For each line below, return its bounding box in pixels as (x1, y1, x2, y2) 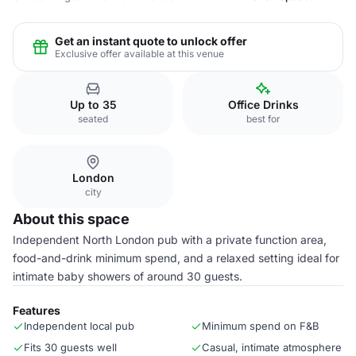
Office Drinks (227, 98, 299, 111)
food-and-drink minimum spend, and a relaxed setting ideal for (13, 251, 339, 265)
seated (78, 113, 108, 125)
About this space (13, 211, 130, 227)
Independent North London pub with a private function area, (13, 233, 327, 246)
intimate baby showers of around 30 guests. (13, 269, 242, 283)
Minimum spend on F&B (202, 319, 319, 332)
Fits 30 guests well (24, 341, 117, 354)
